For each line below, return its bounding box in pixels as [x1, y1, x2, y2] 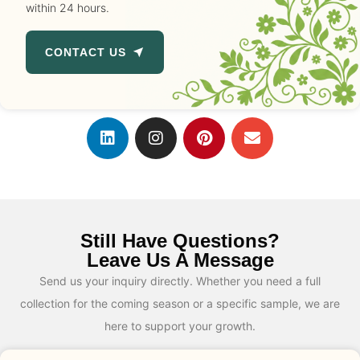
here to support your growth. [104, 319, 256, 333]
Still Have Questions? [80, 230, 280, 252]
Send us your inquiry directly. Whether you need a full [39, 274, 321, 288]
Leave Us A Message [86, 249, 274, 272]
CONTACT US [45, 46, 126, 59]
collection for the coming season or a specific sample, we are [20, 297, 340, 311]
